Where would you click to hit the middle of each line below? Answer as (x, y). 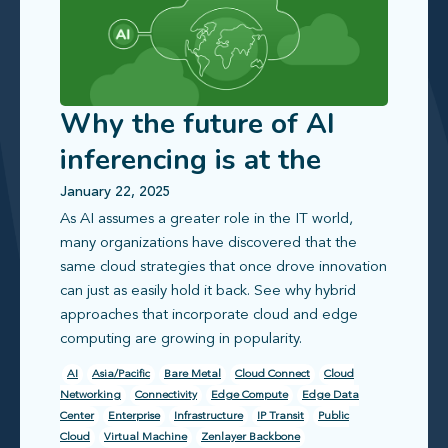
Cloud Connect (272, 375)
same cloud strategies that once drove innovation (223, 268)
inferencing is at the (190, 160)
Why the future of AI (197, 124)
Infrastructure (208, 417)
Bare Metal (192, 375)
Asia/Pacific (121, 375)
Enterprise (134, 417)
